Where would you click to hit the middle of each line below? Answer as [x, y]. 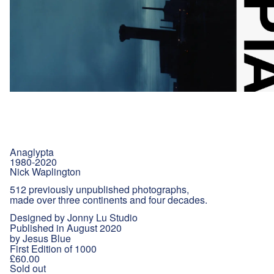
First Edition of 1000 [53, 249]
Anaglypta [32, 152]
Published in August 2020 [66, 228]
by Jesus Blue [40, 239]
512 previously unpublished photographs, [99, 190]
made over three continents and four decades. [109, 200]
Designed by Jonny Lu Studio [74, 218]
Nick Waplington [45, 172]
